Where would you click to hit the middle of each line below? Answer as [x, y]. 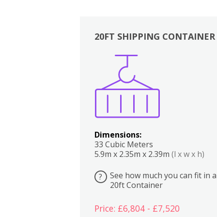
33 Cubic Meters [124, 144]
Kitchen [167, 70]
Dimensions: [118, 134]
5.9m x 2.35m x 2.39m [133, 154]
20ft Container [136, 185]
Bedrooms [186, 70]
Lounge [205, 70]
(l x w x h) [188, 154]
